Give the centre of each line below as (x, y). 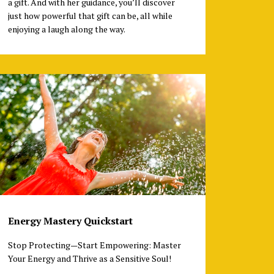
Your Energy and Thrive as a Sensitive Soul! (89, 259)
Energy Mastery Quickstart (70, 221)
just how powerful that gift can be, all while (90, 15)
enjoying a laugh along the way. (68, 29)
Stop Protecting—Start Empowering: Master (94, 245)
